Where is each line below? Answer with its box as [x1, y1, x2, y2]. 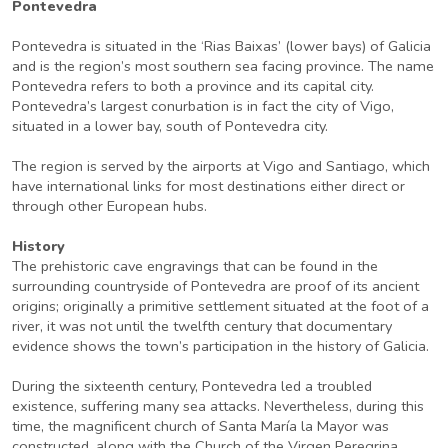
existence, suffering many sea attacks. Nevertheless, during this [12, 396, 424, 416]
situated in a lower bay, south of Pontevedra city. [12, 116, 328, 136]
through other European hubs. [12, 196, 207, 216]
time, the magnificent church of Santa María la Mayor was [12, 416, 389, 436]
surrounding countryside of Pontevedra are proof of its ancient [12, 276, 419, 296]
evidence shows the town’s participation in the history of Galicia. [12, 336, 429, 356]
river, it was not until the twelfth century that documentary [12, 316, 392, 336]
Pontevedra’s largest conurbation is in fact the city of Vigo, [12, 96, 394, 116]
